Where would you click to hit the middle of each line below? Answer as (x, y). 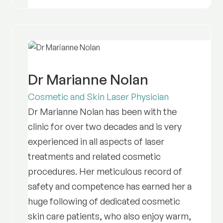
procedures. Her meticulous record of (105, 171)
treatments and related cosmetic (94, 156)
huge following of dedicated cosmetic (104, 201)
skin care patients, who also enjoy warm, (109, 216)
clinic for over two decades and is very (105, 126)
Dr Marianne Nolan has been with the (102, 111)
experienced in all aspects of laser (96, 141)
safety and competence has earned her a (110, 186)
